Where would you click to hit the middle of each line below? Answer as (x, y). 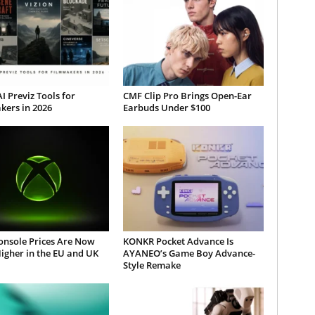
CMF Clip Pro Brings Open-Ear (187, 96)
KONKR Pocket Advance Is (178, 241)
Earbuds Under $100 (166, 108)
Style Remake (152, 265)
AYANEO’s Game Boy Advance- (189, 253)
